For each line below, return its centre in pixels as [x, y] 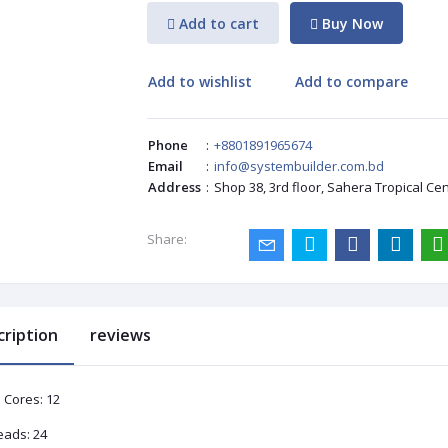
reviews [120, 335]
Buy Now [351, 23]
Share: [166, 239]
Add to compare [352, 81]
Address [174, 187]
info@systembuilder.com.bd [298, 166]
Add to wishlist [199, 81]
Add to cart [218, 23]
